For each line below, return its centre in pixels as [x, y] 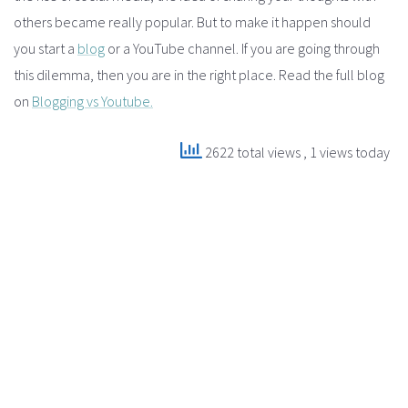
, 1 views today [347, 153]
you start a [46, 48]
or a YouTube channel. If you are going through [242, 48]
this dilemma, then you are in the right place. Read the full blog [199, 74]
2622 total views [253, 153]
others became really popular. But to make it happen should [192, 21]
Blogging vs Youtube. [92, 101]
